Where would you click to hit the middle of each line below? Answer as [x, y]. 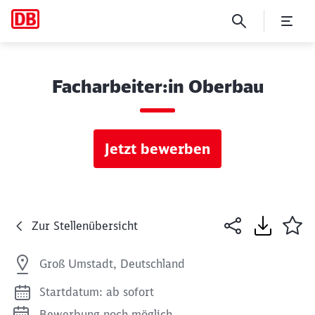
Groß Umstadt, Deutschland [112, 264]
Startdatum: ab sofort [97, 292]
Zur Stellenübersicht [85, 226]
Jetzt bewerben [157, 149]
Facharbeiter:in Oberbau [157, 86]
